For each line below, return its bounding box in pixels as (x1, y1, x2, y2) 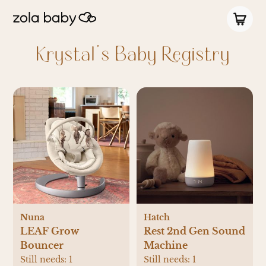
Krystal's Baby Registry (36, 41, 230, 66)
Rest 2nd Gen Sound (144, 224, 245, 237)
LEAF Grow (20, 224, 80, 237)
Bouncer (20, 239, 64, 251)
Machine (144, 239, 188, 251)
